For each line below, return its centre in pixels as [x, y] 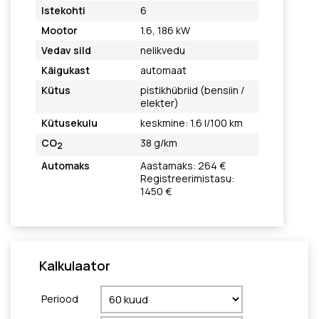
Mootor [59, 30]
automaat [163, 70]
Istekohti [63, 10]
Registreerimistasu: [187, 178]
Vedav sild [66, 50]
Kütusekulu [69, 123]
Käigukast [66, 70]
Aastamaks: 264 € [183, 166]
